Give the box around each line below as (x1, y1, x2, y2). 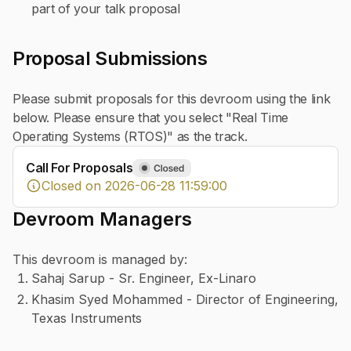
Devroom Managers (13, 208, 192, 231)
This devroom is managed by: (13, 251, 187, 268)
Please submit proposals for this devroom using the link (13, 91, 331, 107)
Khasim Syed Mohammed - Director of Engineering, (31, 291, 338, 308)
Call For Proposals (26, 160, 133, 176)
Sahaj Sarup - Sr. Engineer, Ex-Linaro (31, 270, 256, 287)
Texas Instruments (31, 310, 142, 327)
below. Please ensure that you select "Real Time (13, 110, 288, 126)
